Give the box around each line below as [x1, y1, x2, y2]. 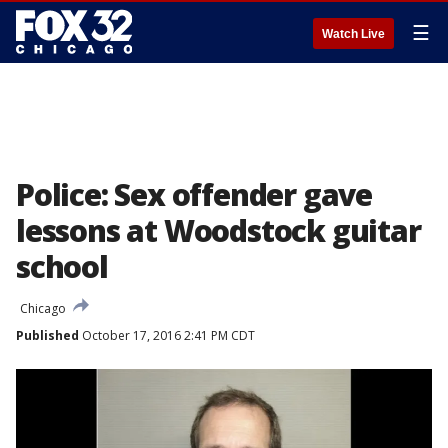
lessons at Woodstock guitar [16, 210, 421, 251]
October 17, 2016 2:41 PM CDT [79, 327, 255, 344]
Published [16, 327, 79, 344]
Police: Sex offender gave [16, 174, 372, 215]
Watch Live [322, 27, 385, 41]
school [16, 246, 108, 287]
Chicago [20, 300, 66, 317]
